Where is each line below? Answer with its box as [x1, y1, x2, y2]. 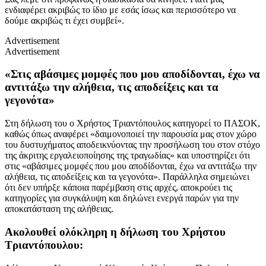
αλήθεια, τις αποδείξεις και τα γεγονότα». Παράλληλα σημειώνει [5, 172, 249, 182]
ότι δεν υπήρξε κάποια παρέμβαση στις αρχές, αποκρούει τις [5, 182, 232, 193]
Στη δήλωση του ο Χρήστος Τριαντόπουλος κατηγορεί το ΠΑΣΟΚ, [5, 118, 260, 129]
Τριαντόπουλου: [5, 238, 83, 251]
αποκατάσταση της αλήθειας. [5, 204, 113, 214]
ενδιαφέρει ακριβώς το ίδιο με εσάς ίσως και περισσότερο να [5, 4, 236, 15]
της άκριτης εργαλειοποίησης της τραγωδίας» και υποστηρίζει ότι [5, 150, 250, 161]
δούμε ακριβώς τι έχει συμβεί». [5, 15, 124, 26]
